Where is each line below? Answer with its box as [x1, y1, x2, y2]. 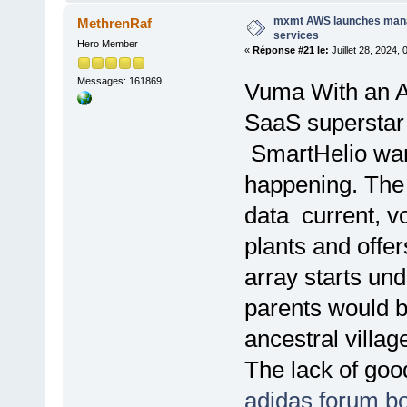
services [273, 29, 319, 43]
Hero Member [76, 38, 138, 50]
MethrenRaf [77, 15, 153, 32]
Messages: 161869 [76, 74, 162, 86]
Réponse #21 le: [252, 45, 329, 56]
